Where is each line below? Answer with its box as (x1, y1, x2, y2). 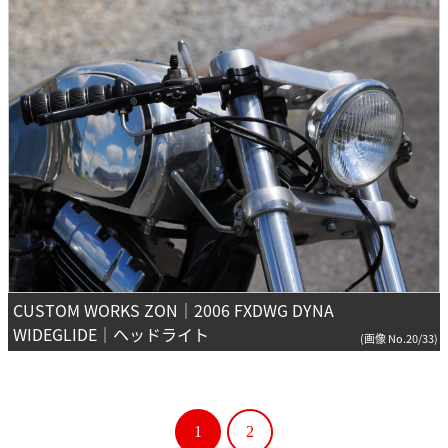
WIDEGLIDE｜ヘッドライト (13, 322, 209, 347)
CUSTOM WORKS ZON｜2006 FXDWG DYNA (13, 298, 334, 323)
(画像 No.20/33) (360, 330, 438, 347)
